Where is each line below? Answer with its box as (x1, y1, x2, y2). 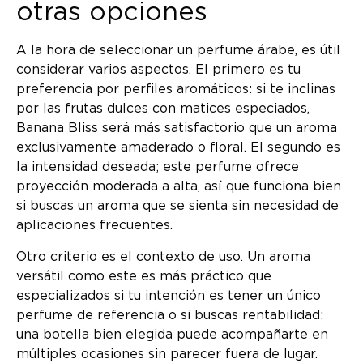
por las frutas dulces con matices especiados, (16, 102, 310, 116)
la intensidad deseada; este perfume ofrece (16, 160, 299, 174)
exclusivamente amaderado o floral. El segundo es (16, 141, 340, 155)
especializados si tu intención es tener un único (16, 288, 321, 302)
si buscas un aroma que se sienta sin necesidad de (16, 199, 339, 213)
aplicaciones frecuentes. (16, 219, 173, 233)
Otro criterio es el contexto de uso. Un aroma (16, 250, 310, 263)
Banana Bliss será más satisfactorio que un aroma (16, 122, 337, 135)
